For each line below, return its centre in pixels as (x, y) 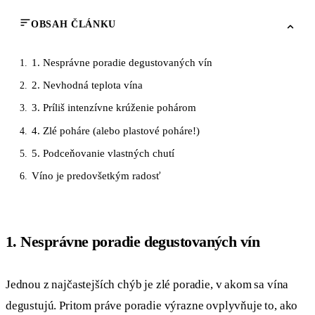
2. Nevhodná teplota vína (87, 85)
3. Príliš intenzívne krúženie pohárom (114, 108)
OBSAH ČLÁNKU (74, 25)
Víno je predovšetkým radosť (96, 176)
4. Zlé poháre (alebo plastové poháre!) (115, 130)
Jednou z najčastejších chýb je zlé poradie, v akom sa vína (147, 285)
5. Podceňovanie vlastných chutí (103, 153)
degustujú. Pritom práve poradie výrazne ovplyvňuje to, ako (152, 306)
